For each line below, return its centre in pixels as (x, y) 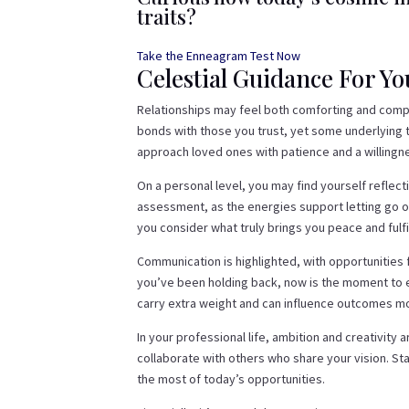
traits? (167, 17)
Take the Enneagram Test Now (219, 56)
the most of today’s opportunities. (231, 379)
